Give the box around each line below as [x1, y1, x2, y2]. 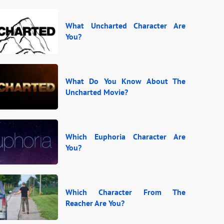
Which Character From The [65, 186, 185, 197]
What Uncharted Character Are [65, 20, 185, 31]
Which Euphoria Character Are [65, 131, 185, 141]
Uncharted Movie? [65, 87, 128, 97]
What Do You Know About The [65, 76, 185, 86]
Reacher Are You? [65, 197, 124, 208]
